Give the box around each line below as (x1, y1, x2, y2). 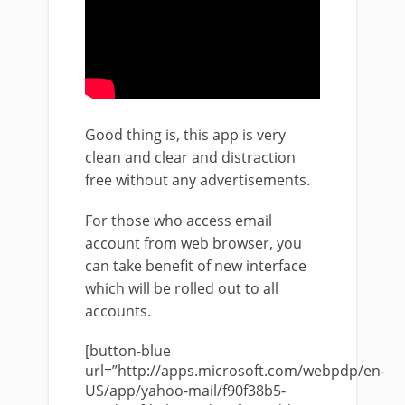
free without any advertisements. (85, 170, 310, 191)
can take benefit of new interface (85, 256, 306, 277)
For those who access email (85, 211, 272, 231)
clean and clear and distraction (85, 147, 296, 168)
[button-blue (85, 341, 171, 362)
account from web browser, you (85, 233, 302, 254)
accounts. (85, 301, 151, 322)
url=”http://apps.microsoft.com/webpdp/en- (85, 361, 385, 381)
